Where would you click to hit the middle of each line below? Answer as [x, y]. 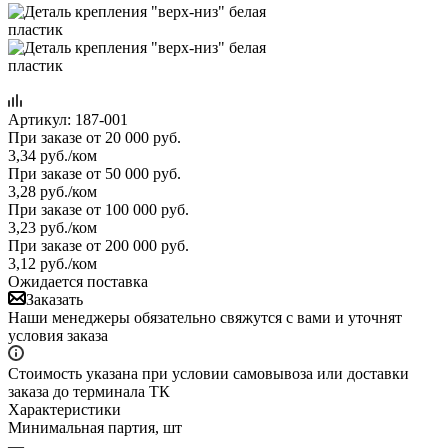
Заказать [54, 299]
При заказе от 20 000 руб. [94, 137]
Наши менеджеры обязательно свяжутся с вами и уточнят [205, 317]
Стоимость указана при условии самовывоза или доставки [208, 373]
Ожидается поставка [78, 281]
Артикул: [39, 119]
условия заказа [58, 335]
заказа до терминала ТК [89, 391]
